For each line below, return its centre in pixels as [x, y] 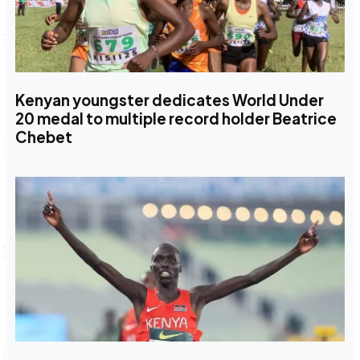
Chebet [43, 137]
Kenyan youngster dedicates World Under [169, 100]
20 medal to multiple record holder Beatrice [176, 118]
